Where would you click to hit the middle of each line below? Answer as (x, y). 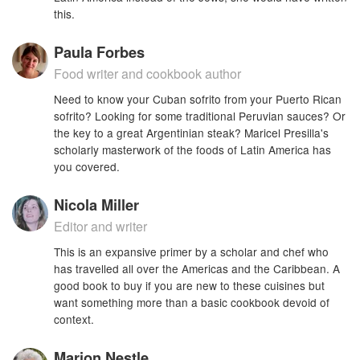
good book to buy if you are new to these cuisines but (190, 285)
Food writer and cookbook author (148, 74)
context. (74, 319)
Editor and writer (101, 226)
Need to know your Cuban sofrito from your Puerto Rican (198, 99)
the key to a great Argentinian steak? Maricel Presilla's (192, 133)
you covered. (87, 166)
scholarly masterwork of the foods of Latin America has (193, 149)
